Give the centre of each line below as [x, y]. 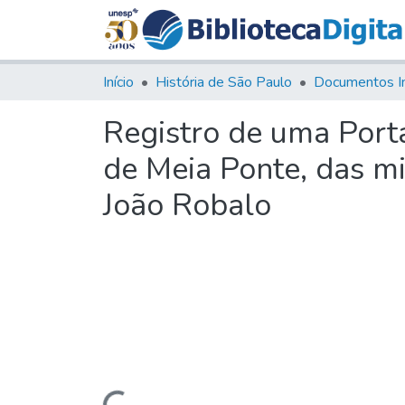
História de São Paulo [224, 82]
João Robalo [187, 205]
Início [118, 82]
